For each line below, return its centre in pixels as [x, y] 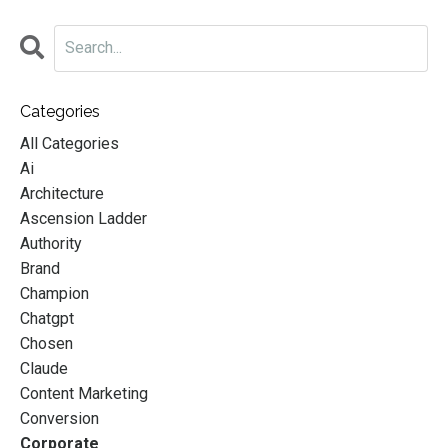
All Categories [69, 143]
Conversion [59, 418]
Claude [44, 368]
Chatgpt [47, 318]
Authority [51, 243]
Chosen [46, 343]
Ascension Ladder [83, 218]
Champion [54, 293]
